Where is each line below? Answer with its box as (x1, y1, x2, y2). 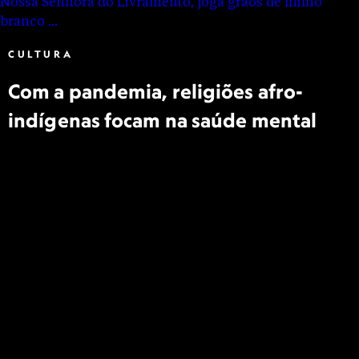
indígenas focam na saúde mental (8, 108, 317, 132)
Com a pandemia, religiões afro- (8, 79, 304, 103)
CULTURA (8, 48, 74, 60)
